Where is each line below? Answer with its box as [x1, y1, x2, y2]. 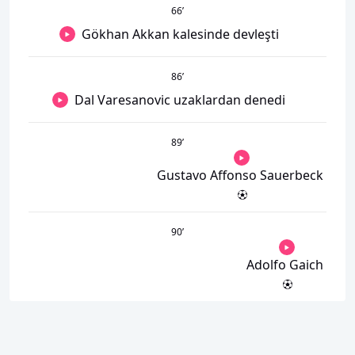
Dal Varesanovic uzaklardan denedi [74, 90, 285, 109]
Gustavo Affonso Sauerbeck [157, 166, 323, 184]
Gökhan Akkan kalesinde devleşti [81, 25, 279, 43]
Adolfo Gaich [246, 255, 323, 273]
